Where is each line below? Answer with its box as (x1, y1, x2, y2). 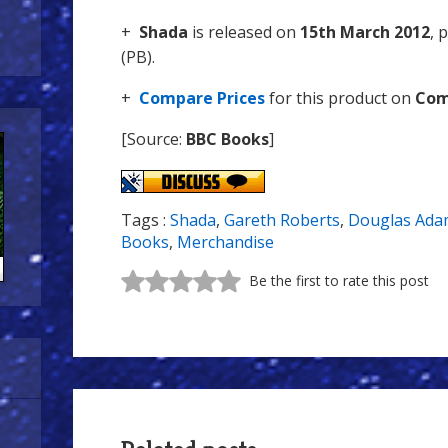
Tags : (121, 209, 170, 232)
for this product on (269, 87, 415, 109)
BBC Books (186, 128, 269, 150)
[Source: (121, 128, 186, 150)
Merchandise (177, 231, 274, 254)
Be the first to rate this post (249, 271, 429, 291)
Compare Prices (139, 87, 265, 109)
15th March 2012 (300, 21, 430, 43)
